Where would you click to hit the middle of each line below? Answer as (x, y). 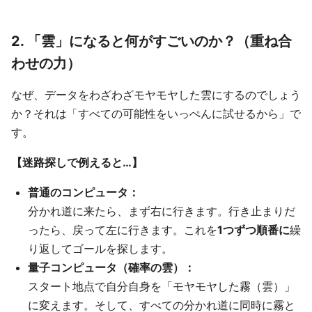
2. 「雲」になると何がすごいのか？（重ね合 (151, 41)
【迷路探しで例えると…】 (77, 162)
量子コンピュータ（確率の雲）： (111, 267)
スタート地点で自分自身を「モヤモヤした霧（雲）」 (162, 286)
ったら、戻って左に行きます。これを (123, 230)
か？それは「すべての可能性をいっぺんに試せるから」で (156, 114)
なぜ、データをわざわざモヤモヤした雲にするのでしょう (156, 95)
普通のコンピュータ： (84, 192)
